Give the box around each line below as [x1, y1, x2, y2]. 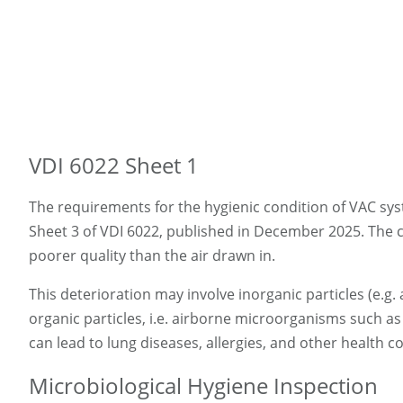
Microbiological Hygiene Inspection [29, 371, 378, 401]
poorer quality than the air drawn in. [29, 246, 275, 266]
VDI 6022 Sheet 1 [29, 150, 199, 181]
